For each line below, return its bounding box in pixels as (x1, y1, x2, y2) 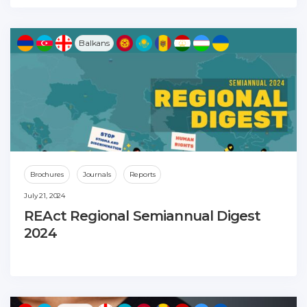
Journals (82, 169, 111, 179)
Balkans (79, 37, 110, 48)
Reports (130, 169, 156, 179)
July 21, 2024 (24, 191, 66, 200)
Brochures (30, 169, 64, 179)
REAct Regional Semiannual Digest (24, 207, 261, 224)
